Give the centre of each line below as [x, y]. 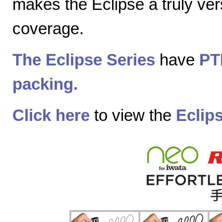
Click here [51, 115]
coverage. [48, 29]
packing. [45, 84]
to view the [133, 115]
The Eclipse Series [84, 60]
